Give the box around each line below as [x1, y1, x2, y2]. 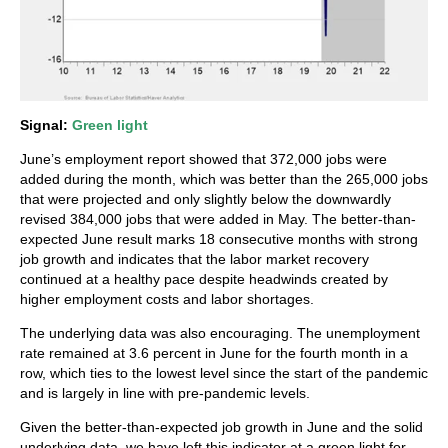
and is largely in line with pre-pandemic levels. [20, 384, 310, 401]
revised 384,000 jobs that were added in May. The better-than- [20, 210, 416, 227]
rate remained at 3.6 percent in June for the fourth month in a [20, 344, 408, 361]
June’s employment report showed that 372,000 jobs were [20, 150, 387, 167]
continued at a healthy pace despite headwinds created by [20, 270, 388, 287]
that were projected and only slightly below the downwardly [20, 190, 391, 207]
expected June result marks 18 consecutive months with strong [20, 230, 418, 247]
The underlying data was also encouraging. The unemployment [20, 324, 420, 341]
